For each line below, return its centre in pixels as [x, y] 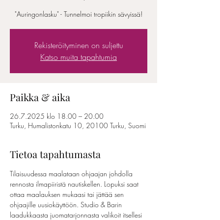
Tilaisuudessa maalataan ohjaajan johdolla [72, 174]
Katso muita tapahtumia [79, 57]
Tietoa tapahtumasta [55, 154]
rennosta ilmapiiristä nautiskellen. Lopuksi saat [75, 184]
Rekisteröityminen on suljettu [79, 45]
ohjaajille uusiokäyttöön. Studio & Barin [67, 205]
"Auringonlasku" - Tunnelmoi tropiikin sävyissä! [79, 14]
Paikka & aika [40, 97]
